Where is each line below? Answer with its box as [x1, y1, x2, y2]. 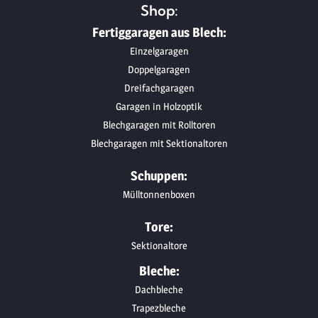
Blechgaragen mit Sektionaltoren [90, 136, 228, 149]
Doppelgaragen [128, 62, 190, 75]
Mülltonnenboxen [123, 187, 195, 200]
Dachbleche [135, 283, 183, 295]
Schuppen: [131, 168, 187, 183]
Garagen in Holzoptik [116, 99, 202, 112]
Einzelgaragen [129, 44, 189, 57]
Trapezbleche [132, 301, 186, 314]
